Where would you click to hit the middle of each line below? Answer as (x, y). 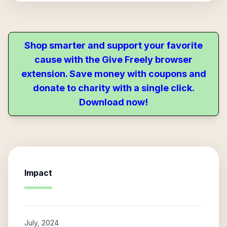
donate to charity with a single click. (113, 88)
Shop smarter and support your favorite (113, 45)
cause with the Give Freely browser (113, 60)
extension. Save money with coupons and (113, 74)
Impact (38, 173)
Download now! (113, 102)
